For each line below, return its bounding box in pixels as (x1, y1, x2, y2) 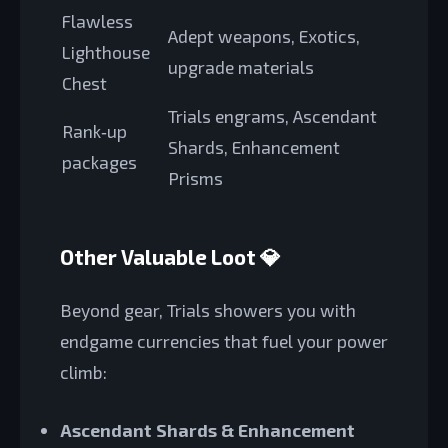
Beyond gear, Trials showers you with (60, 299, 356, 322)
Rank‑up (62, 120, 127, 143)
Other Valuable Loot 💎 (60, 243, 281, 269)
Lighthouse (62, 41, 150, 64)
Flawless (62, 10, 133, 33)
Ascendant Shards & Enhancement (60, 418, 355, 441)
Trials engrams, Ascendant (168, 105, 377, 128)
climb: (60, 361, 107, 384)
